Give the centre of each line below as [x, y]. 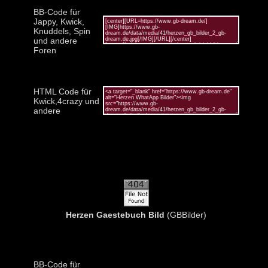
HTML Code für [62, 91]
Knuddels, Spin [62, 31]
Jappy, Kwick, [59, 21]
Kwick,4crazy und [66, 101]
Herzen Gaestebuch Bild [115, 214]
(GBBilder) [185, 214]
